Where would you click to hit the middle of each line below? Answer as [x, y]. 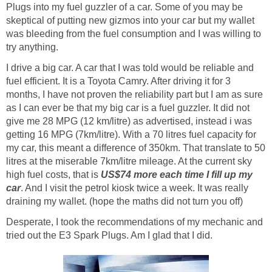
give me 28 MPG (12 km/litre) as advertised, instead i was [129, 121]
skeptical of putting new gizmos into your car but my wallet [130, 21]
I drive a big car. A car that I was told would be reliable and [130, 68]
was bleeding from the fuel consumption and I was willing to [134, 34]
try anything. [32, 47]
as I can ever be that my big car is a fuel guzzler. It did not [128, 108]
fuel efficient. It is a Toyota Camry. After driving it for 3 [118, 81]
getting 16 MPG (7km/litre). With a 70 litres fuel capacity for [131, 135]
